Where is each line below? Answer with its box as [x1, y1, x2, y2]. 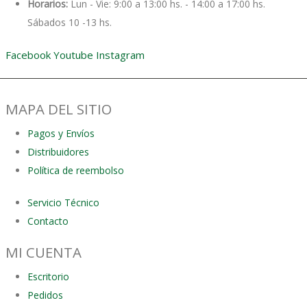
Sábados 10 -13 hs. [27, 16, 112, 29]
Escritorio [27, 270, 69, 284]
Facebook [5, 48, 51, 62]
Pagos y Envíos [27, 127, 95, 140]
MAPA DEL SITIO [5, 99, 112, 119]
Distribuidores [27, 145, 89, 159]
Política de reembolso [27, 164, 124, 177]
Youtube [53, 48, 93, 62]
